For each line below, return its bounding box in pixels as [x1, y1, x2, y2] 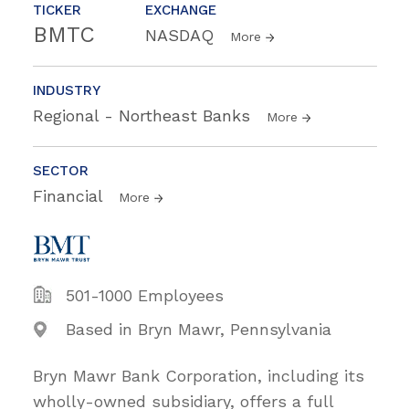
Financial [33, 185, 108, 205]
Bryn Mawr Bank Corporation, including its [33, 365, 364, 385]
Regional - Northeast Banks [33, 105, 256, 125]
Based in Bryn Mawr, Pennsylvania [66, 319, 331, 339]
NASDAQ [145, 25, 219, 45]
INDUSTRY [33, 81, 100, 99]
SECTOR [33, 162, 89, 179]
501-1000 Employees [66, 285, 224, 305]
